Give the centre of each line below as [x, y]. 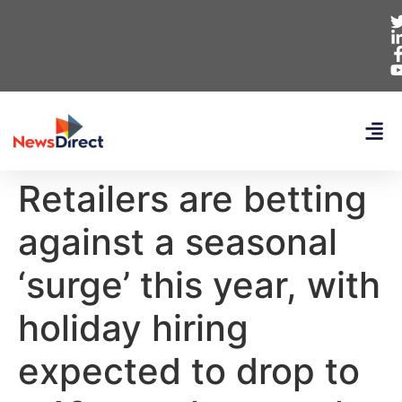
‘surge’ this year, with [199, 285]
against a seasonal [178, 242]
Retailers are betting [192, 199]
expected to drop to [189, 371]
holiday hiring [133, 328]
